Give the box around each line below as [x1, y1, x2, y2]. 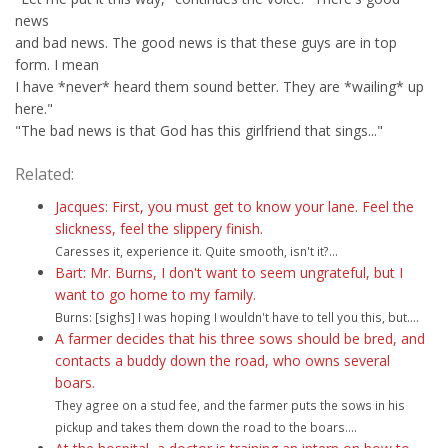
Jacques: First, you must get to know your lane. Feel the [55, 197, 414, 216]
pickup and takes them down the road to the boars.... [55, 419, 357, 435]
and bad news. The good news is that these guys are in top [15, 33, 397, 52]
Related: [15, 163, 74, 185]
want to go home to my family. [55, 285, 256, 304]
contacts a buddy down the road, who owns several [55, 351, 390, 370]
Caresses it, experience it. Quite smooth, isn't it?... [55, 243, 338, 259]
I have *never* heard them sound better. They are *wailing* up [15, 77, 424, 96]
